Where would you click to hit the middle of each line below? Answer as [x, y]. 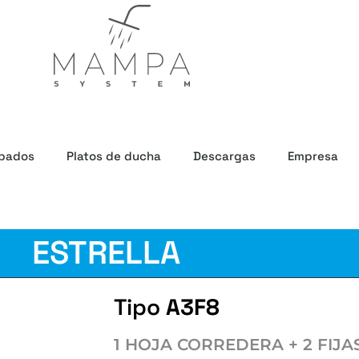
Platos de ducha [113, 155]
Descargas [224, 155]
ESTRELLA [106, 252]
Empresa [313, 155]
